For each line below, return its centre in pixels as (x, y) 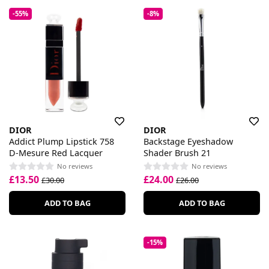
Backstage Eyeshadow (188, 142)
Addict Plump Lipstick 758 (62, 142)
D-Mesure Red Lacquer (56, 153)
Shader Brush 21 (177, 153)
